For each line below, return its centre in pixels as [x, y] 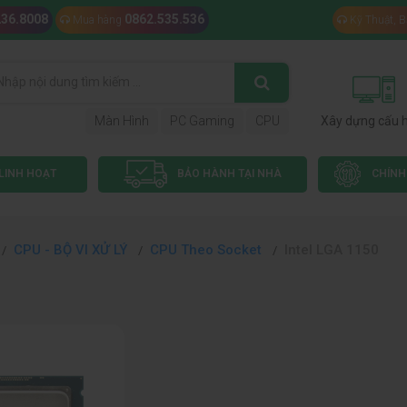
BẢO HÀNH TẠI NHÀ [228, 174]
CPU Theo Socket [208, 249]
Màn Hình [122, 120]
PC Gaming [202, 120]
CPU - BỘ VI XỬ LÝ [72, 249]
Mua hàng [97, 20]
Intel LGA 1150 [332, 249]
